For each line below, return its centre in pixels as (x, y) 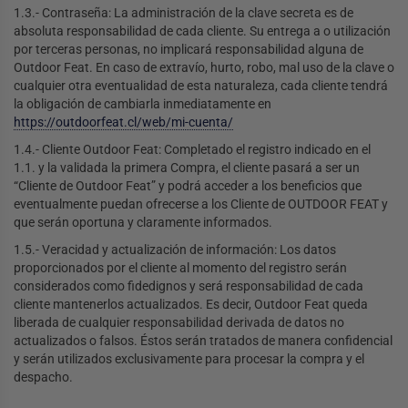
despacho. (43, 377)
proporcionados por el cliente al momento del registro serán (180, 268)
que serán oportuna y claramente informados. (143, 223)
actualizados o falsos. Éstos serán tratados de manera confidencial (203, 341)
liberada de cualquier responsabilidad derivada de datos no (179, 323)
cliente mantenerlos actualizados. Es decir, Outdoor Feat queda (191, 305)
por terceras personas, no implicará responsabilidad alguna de (189, 50)
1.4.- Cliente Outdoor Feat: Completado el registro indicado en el (192, 150)
